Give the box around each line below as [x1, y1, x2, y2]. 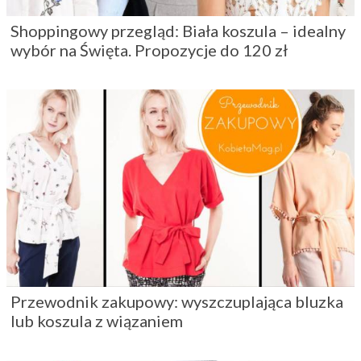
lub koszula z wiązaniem [10, 311, 183, 331]
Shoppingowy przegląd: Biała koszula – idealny [10, 21, 346, 41]
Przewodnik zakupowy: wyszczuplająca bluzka [10, 292, 343, 312]
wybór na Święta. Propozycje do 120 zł [10, 40, 288, 60]
